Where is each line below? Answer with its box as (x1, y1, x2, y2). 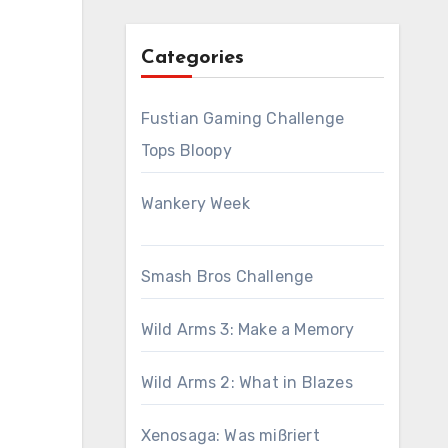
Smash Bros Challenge (140, 267, 314, 286)
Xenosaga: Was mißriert (140, 426, 320, 445)
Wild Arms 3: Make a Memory (140, 320, 355, 339)
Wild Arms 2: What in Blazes (140, 373, 353, 392)
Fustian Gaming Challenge (140, 109, 345, 128)
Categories (140, 48, 244, 68)
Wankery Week (140, 194, 250, 213)
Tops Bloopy (140, 141, 232, 160)
